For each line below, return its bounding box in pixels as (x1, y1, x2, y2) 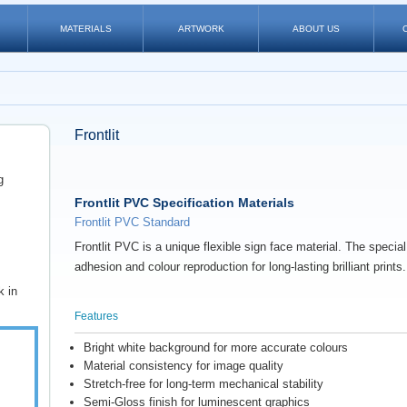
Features (74, 310, 118, 322)
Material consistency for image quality (84, 359, 283, 372)
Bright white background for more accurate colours (84, 341, 348, 354)
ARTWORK (177, 24, 224, 34)
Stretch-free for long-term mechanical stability (84, 377, 323, 391)
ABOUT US (293, 24, 340, 34)
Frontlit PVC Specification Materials (74, 195, 294, 210)
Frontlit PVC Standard (74, 215, 190, 229)
